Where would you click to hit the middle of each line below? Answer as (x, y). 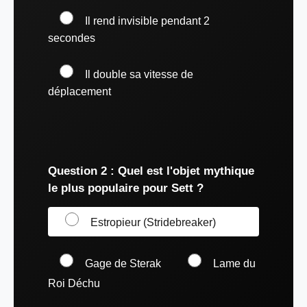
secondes (72, 38)
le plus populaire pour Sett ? (126, 188)
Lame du (234, 264)
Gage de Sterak (123, 264)
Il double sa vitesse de (139, 74)
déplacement (79, 91)
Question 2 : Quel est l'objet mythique (151, 171)
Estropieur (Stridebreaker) (153, 222)
